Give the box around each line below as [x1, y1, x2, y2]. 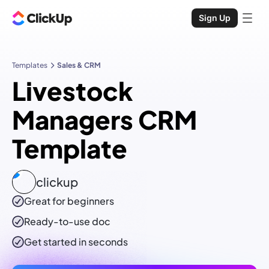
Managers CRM [12, 103, 197, 136]
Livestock [12, 74, 133, 107]
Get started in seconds [24, 235, 128, 249]
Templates [12, 61, 47, 70]
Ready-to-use [24, 215, 92, 228]
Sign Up [199, 13, 231, 23]
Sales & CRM [57, 61, 101, 70]
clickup [36, 174, 78, 190]
